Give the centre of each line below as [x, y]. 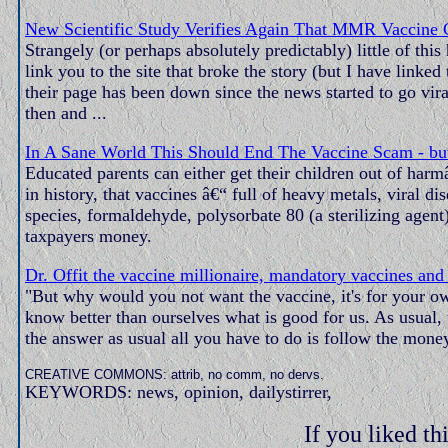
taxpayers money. [88, 235]
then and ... [66, 112]
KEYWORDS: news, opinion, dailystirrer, [178, 391]
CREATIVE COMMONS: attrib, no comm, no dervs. [174, 374]
